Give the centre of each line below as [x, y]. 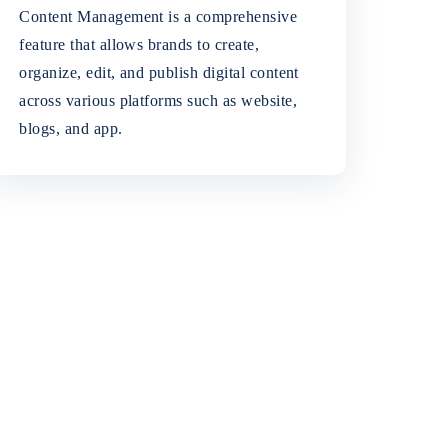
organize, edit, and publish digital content [159, 73]
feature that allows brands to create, [139, 45]
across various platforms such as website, [158, 101]
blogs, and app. [71, 129]
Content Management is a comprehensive [158, 17]
